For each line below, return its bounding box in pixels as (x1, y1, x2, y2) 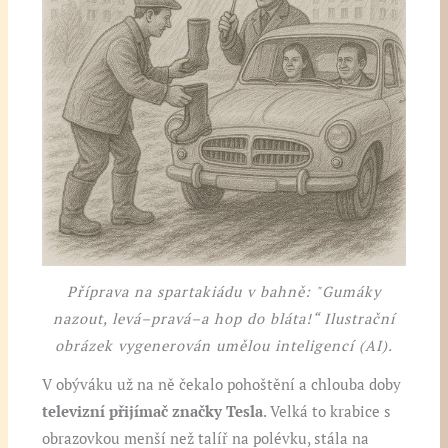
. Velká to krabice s (263, 402, 392, 422)
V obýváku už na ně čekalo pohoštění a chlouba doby (42, 375, 402, 395)
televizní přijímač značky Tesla (42, 402, 264, 422)
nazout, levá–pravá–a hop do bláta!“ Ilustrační (53, 309, 395, 329)
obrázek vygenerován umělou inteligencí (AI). (55, 336, 393, 356)
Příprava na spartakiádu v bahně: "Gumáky (67, 282, 381, 302)
